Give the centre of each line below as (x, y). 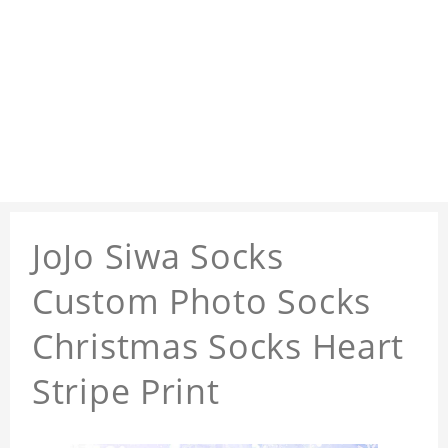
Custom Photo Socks (201, 301)
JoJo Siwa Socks (158, 256)
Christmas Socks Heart (218, 346)
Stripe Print (126, 391)
